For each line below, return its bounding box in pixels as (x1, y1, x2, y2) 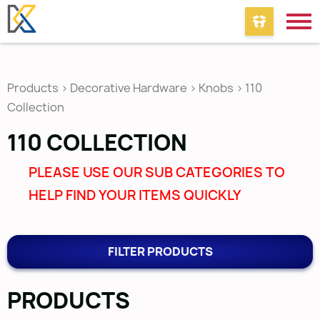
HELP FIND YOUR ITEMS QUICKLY (29, 186, 241, 204)
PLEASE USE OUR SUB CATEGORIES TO (29, 163, 285, 181)
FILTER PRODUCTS (107, 244, 213, 259)
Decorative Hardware (70, 80, 187, 96)
